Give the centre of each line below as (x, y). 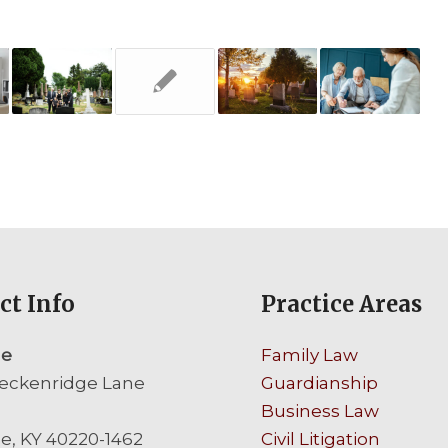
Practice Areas (342, 304)
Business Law (320, 411)
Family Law (310, 355)
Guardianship (320, 383)
